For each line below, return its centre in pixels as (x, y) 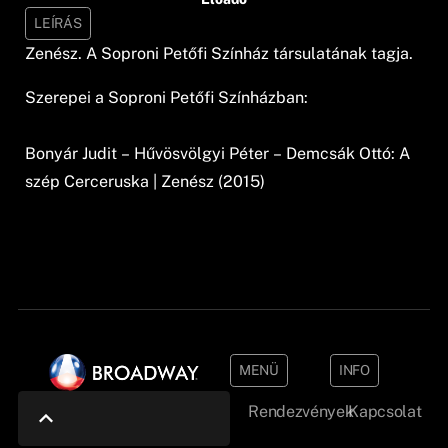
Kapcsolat (385, 411)
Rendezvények (301, 411)
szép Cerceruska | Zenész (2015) (145, 181)
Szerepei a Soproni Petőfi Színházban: (167, 97)
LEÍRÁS (58, 22)
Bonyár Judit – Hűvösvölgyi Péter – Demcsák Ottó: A (218, 153)
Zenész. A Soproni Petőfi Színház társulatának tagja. (219, 53)
